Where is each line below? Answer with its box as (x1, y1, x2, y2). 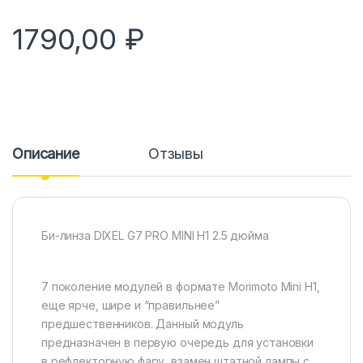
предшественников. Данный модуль (41, 316, 244, 331)
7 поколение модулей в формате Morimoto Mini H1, (41, 279, 320, 293)
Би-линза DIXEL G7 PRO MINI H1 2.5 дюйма (41, 228, 269, 242)
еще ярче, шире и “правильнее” (41, 297, 220, 312)
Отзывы (147, 144, 204, 162)
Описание (12, 144, 79, 162)
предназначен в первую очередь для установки (41, 335, 314, 349)
